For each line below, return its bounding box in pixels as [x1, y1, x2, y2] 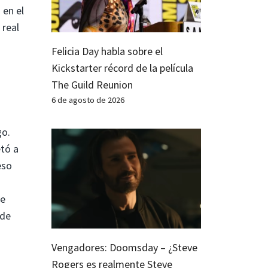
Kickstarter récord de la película [51, 60, 193, 75]
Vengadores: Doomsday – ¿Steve [51, 240, 197, 254]
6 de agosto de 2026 [51, 94, 124, 105]
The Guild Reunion [51, 77, 133, 92]
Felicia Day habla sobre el [51, 44, 163, 58]
